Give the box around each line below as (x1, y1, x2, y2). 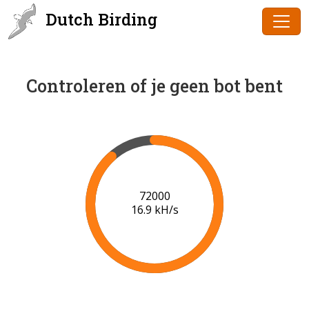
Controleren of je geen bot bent (26, 74, 283, 97)
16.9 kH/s (130, 202, 179, 218)
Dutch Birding (41, 8, 157, 30)
